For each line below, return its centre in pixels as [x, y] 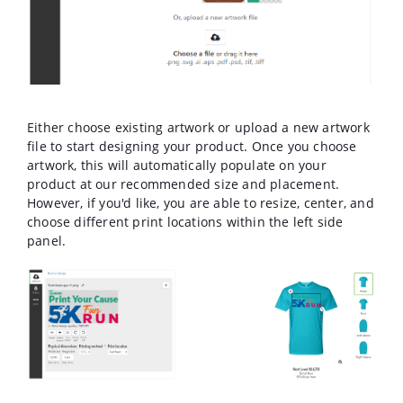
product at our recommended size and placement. [184, 184]
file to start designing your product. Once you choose [192, 147]
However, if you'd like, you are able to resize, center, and [201, 203]
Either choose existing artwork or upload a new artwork [198, 128]
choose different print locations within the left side [185, 222]
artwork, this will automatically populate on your [177, 166]
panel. [49, 241]
